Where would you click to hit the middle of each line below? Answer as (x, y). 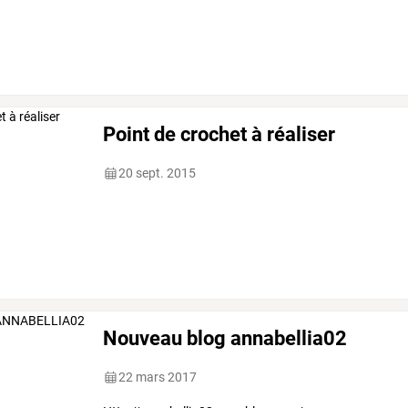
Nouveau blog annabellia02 (225, 338)
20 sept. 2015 (158, 173)
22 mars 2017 (158, 377)
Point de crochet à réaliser (219, 134)
